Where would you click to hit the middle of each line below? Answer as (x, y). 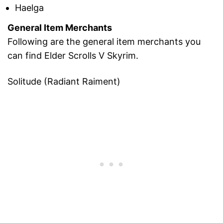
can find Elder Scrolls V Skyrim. (73, 56)
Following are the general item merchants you (104, 42)
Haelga (29, 7)
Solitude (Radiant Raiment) (64, 82)
